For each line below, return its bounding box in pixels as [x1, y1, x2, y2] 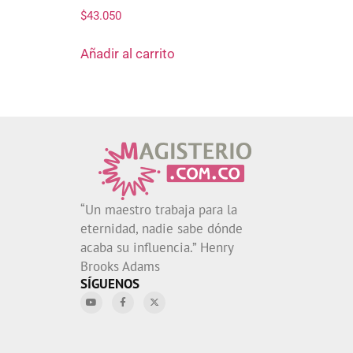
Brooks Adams [80, 258, 160, 276]
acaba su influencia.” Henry [80, 239, 233, 257]
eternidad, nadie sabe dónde [80, 220, 243, 238]
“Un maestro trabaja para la [80, 201, 237, 219]
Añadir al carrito [80, 46, 175, 62]
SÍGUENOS [80, 275, 139, 293]
